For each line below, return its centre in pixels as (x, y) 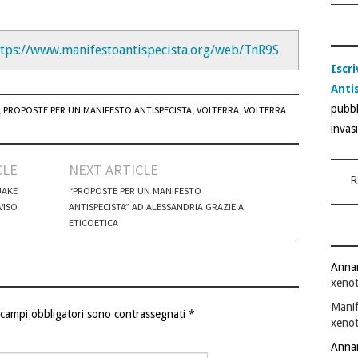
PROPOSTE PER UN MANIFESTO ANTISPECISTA (98, 110)
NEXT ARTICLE (113, 170)
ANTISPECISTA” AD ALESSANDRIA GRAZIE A (156, 207)
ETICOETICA (93, 223)
